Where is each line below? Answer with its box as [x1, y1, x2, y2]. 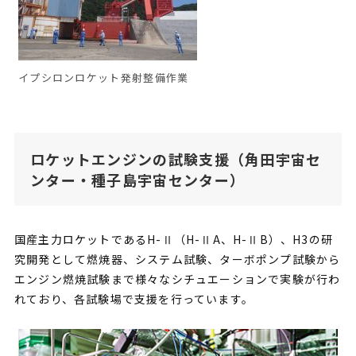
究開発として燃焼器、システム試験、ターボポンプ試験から [14, 250, 341, 267]
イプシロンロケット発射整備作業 [17, 69, 189, 85]
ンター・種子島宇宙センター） [29, 168, 246, 190]
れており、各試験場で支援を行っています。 [14, 290, 253, 307]
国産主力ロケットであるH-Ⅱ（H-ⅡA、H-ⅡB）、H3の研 [14, 230, 333, 247]
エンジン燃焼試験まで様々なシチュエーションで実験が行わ [14, 270, 341, 287]
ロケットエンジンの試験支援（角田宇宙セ [29, 148, 322, 169]
